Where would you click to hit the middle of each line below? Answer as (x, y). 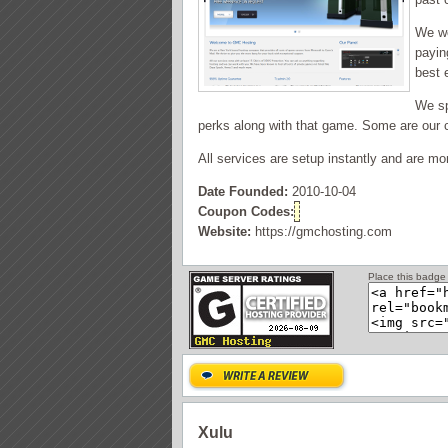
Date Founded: (243, 191)
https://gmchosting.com (321, 231)
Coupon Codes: (246, 211)
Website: (224, 231)
